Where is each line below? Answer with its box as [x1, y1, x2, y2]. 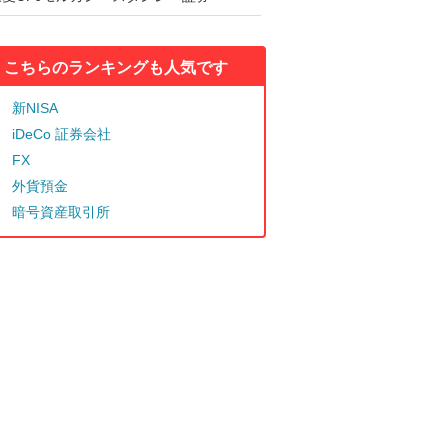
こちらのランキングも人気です [4, 59, 228, 76]
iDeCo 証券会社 [12, 126, 111, 142]
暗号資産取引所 [12, 204, 110, 220]
